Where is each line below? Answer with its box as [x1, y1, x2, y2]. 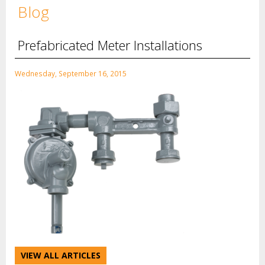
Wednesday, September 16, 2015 [15, 69, 127, 78]
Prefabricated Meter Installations [18, 36, 202, 54]
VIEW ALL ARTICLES [21, 250, 101, 261]
